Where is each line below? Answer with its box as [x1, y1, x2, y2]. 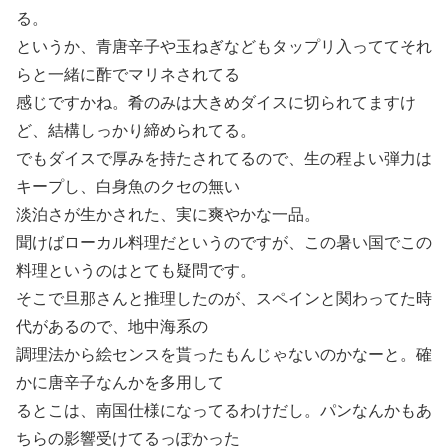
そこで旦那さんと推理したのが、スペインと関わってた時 [16, 289, 432, 307]
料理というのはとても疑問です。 [16, 261, 256, 279]
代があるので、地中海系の [16, 317, 208, 335]
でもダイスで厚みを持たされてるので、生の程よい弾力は [16, 149, 432, 167]
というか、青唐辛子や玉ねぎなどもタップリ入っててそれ [16, 37, 432, 55]
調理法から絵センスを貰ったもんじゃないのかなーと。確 [16, 345, 432, 363]
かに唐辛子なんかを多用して [16, 373, 224, 391]
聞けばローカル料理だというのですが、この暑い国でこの [16, 233, 432, 251]
